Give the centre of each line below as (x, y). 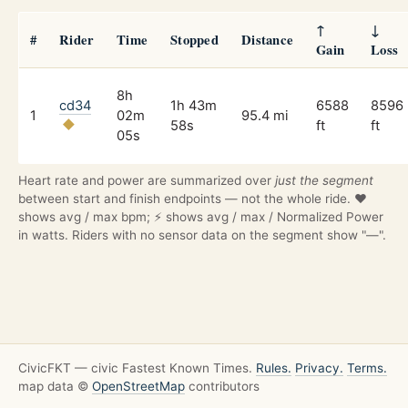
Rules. (274, 368)
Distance (268, 39)
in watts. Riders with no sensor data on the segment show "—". (202, 235)
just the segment (324, 180)
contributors (222, 387)
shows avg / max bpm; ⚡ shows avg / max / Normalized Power (201, 216)
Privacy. (319, 368)
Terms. (367, 368)
